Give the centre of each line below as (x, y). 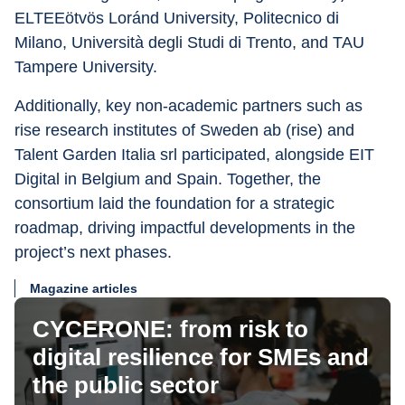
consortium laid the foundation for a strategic (177, 203)
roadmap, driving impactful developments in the (187, 228)
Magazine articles (84, 288)
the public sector (126, 385)
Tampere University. (86, 67)
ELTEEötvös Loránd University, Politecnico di (179, 18)
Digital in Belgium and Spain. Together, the (170, 179)
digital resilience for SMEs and (201, 357)
